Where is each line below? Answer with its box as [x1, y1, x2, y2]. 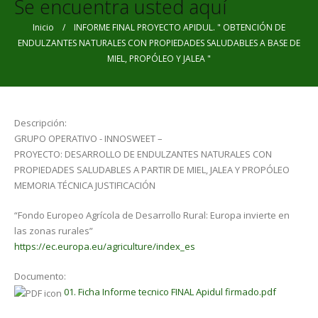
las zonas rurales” [14, 224, 93, 237]
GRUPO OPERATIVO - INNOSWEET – [14, 132, 163, 145]
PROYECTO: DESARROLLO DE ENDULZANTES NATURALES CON [14, 148, 272, 160]
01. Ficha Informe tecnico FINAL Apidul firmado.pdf [64, 285, 276, 298]
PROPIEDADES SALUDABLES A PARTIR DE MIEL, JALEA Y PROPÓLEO [14, 163, 290, 176]
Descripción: [14, 116, 69, 129]
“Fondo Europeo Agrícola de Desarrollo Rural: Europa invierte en [14, 209, 290, 221]
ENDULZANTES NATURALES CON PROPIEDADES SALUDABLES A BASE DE [18, 37, 300, 49]
